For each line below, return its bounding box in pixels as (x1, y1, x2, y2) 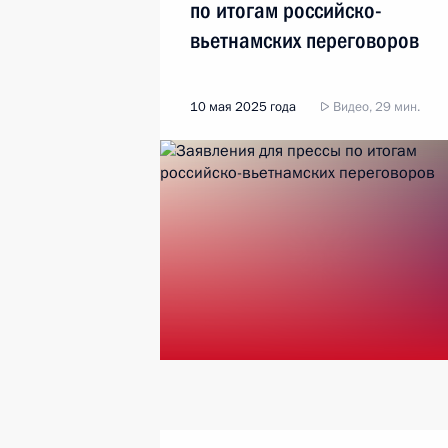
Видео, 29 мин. (330, 98, 420, 116)
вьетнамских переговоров (190, 28, 419, 53)
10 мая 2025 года (190, 98, 296, 116)
